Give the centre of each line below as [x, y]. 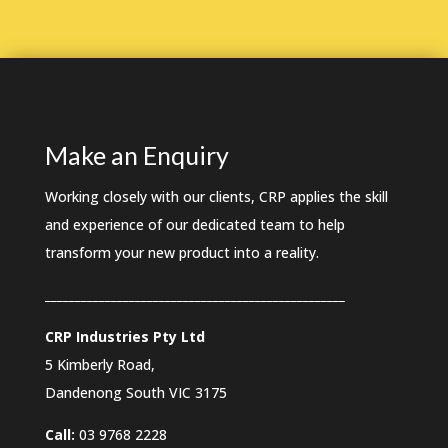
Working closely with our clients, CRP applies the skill [216, 196]
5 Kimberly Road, [99, 364]
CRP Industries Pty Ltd [124, 336]
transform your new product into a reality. [181, 252]
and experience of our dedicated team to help [194, 224]
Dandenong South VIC [119, 392]
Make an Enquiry [136, 154]
